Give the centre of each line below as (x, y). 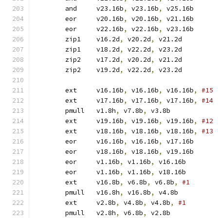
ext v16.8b (108, 182)
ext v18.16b (110, 131)
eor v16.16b (110, 141)
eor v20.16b (110, 19)
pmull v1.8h (106, 111)
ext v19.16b (110, 121)
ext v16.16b (110, 90)
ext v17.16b (110, 100)
